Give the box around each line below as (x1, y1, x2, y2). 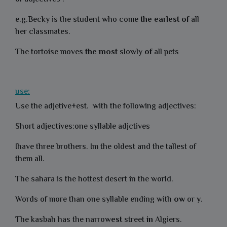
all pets (152, 46, 181, 59)
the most (85, 46, 118, 59)
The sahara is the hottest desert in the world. (15, 173, 173, 186)
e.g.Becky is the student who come (15, 14, 140, 26)
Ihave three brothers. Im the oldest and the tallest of (15, 141, 196, 154)
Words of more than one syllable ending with (15, 194, 174, 206)
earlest (154, 14, 179, 26)
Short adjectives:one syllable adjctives (15, 121, 150, 133)
